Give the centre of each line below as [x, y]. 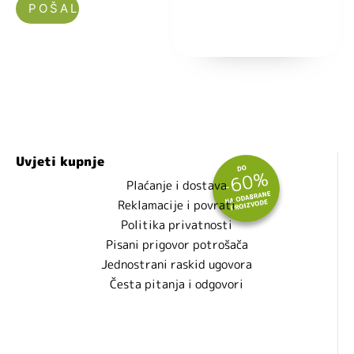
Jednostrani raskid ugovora [177, 265]
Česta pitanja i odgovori [177, 284]
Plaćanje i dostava [177, 186]
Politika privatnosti [177, 225]
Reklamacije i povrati [177, 205]
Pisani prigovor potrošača [177, 245]
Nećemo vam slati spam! [81, 33]
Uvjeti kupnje [60, 161]
